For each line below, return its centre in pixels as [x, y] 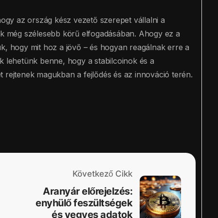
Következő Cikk [102, 174]
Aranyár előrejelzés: [88, 191]
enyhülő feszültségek [84, 203]
